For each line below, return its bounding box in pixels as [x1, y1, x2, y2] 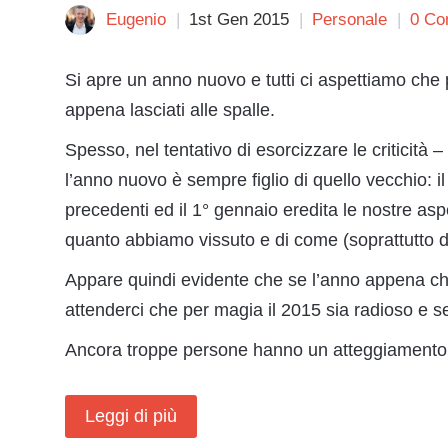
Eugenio [106, 10, 166, 29]
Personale [312, 10, 387, 29]
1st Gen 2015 [189, 10, 289, 29]
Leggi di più [85, 406, 177, 426]
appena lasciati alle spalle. [65, 100, 275, 120]
